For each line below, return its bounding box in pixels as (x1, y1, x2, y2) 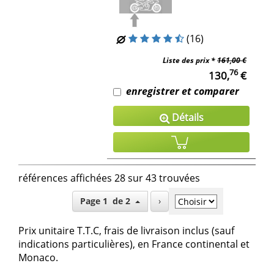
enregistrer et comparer (126, 84, 239, 98)
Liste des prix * (163, 54, 217, 65)
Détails (169, 110, 204, 124)
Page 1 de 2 (112, 195, 135, 207)
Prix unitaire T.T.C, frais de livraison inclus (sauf (18, 224, 234, 238)
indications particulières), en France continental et (18, 237, 250, 251)
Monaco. (18, 251, 58, 265)
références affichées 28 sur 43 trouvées (18, 171, 200, 185)
